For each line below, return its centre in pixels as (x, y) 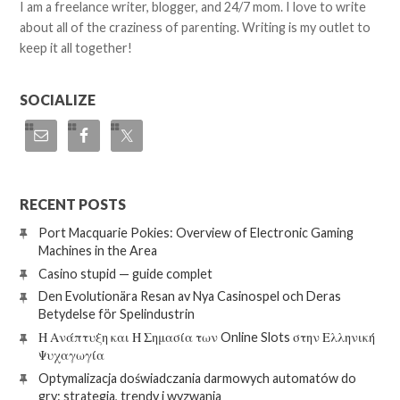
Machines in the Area (97, 250)
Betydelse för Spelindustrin (116, 314)
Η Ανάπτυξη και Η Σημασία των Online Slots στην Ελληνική (206, 337)
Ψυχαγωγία (71, 355)
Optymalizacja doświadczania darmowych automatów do (197, 378)
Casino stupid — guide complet (125, 273)
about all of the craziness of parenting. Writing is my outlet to (196, 28)
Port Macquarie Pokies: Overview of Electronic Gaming (196, 232)
